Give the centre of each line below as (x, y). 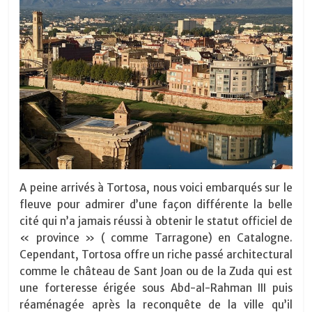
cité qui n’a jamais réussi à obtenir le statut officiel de (156, 221)
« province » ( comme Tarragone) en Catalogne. (156, 238)
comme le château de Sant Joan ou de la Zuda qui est (156, 272)
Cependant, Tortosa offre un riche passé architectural (156, 255)
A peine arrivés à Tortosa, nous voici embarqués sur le (156, 188)
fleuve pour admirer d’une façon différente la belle (156, 205)
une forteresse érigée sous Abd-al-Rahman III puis (156, 288)
